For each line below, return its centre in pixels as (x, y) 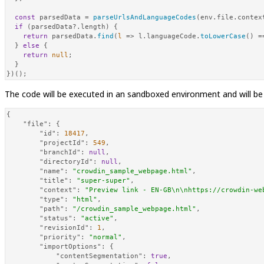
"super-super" (103, 180)
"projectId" (62, 143)
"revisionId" (64, 227)
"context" (58, 190)
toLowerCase (223, 36)
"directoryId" (66, 161)
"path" (52, 209)
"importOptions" (70, 246)
